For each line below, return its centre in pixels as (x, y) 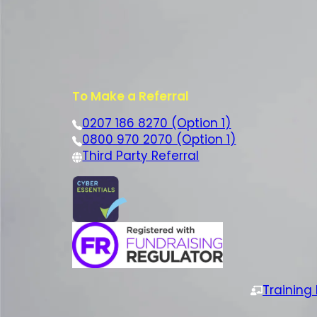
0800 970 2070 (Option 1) (159, 140)
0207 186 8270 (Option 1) (157, 123)
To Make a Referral (131, 97)
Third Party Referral (141, 156)
